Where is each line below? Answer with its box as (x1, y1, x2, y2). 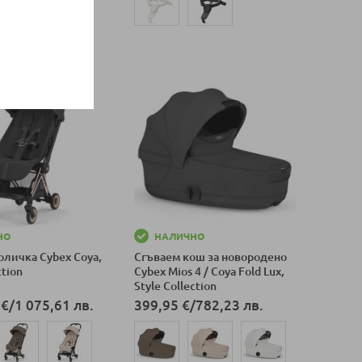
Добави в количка (133, 42, 225, 54)
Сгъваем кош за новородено (133, 250, 287, 264)
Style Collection (133, 280, 217, 293)
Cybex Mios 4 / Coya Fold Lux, (133, 265, 284, 279)
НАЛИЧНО (154, 231, 204, 242)
